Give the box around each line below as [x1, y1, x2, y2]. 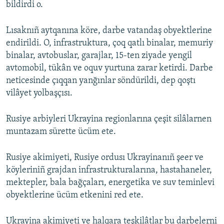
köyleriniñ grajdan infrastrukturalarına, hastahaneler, [6, 165, 212, 175]
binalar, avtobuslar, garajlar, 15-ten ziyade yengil [6, 51, 192, 61]
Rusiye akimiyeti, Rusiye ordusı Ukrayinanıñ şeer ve [6, 153, 203, 163]
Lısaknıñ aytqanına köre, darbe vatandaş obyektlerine [6, 26, 212, 36]
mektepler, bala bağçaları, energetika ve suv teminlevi [6, 178, 214, 188]
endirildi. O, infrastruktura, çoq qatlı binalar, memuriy [6, 38, 213, 48]
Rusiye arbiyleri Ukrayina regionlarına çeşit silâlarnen [6, 114, 211, 124]
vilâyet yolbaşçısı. [6, 88, 72, 98]
